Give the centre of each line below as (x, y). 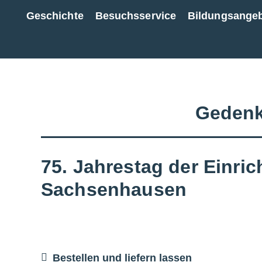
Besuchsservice (136, 16)
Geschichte (55, 16)
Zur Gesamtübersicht (200, 29)
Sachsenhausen (114, 189)
